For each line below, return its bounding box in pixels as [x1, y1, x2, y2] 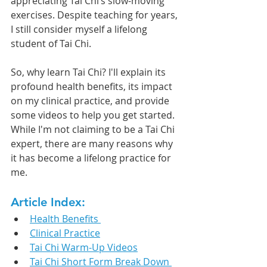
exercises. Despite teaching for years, [11, 8, 180, 21]
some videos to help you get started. [11, 108, 177, 122]
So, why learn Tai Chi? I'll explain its [11, 65, 168, 79]
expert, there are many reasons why [11, 136, 175, 150]
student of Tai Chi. [11, 36, 91, 50]
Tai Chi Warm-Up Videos [30, 240, 138, 254]
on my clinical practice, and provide [11, 94, 172, 107]
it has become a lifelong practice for [11, 151, 173, 164]
